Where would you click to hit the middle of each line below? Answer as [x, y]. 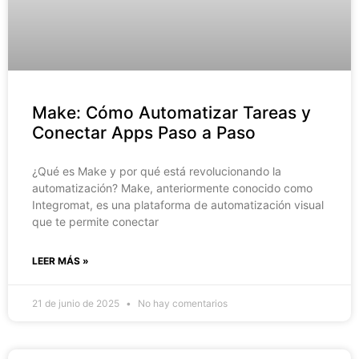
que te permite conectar [95, 221]
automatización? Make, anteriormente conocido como [172, 188]
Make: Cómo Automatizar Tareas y [171, 112]
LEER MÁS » [61, 260]
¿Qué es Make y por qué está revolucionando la [157, 171]
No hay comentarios [182, 303]
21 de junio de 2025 [77, 303]
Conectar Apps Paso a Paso [144, 132]
